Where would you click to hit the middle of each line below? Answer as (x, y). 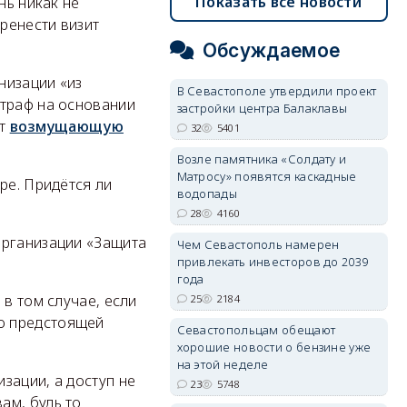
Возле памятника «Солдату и (262, 159)
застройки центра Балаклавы (262, 108)
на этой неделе (223, 364)
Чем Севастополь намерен (258, 244)
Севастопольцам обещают (256, 330)
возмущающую (66, 126)
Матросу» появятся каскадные (267, 176)
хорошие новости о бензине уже (274, 347)
